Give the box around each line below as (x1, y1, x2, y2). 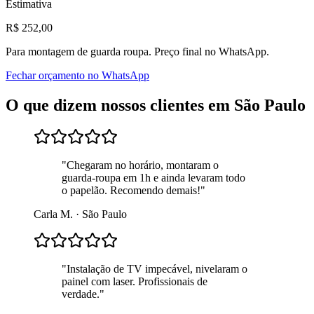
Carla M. (34, 208, 73, 221)
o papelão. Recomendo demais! (62, 184, 200, 197)
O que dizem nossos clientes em (6, 95, 234, 114)
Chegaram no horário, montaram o (67, 159, 219, 172)
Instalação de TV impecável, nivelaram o (67, 263, 247, 275)
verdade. (62, 288, 100, 301)
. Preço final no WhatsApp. (149, 45, 269, 57)
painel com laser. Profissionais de (62, 275, 207, 288)
